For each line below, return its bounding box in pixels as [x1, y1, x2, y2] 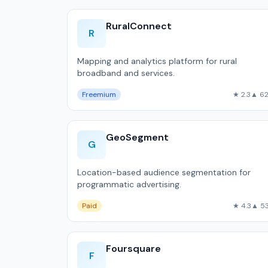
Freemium [82, 90, 116, 99]
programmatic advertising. [77, 179, 181, 190]
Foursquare [106, 242, 161, 255]
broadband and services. [77, 68, 175, 78]
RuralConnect [106, 20, 172, 32]
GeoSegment [106, 131, 169, 144]
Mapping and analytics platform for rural [77, 56, 237, 66]
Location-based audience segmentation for [77, 167, 251, 178]
